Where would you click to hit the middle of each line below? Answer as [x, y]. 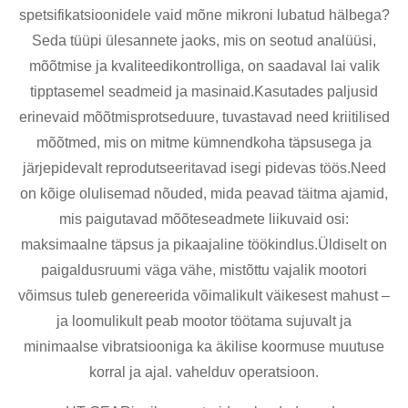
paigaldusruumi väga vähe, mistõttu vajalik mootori [204, 270]
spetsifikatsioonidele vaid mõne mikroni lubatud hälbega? [204, 15]
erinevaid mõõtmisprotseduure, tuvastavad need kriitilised [204, 117]
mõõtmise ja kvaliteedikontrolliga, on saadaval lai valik [204, 66]
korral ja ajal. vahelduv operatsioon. [204, 372]
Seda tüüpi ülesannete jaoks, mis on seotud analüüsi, [204, 40]
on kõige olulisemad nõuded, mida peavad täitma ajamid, [204, 193]
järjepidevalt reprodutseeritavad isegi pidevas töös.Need [204, 168]
